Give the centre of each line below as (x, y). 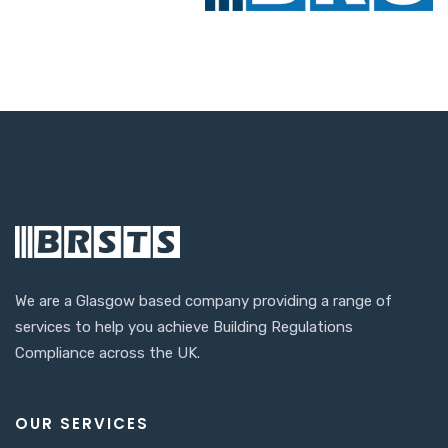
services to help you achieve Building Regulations (184, 327)
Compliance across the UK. (107, 353)
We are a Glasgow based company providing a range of (203, 301)
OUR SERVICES (82, 423)
